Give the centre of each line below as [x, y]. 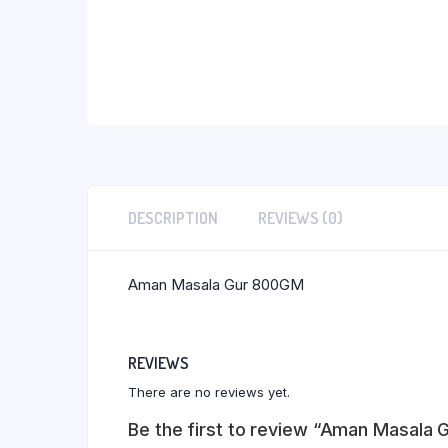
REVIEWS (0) [300, 218]
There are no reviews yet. [209, 392]
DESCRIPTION [173, 218]
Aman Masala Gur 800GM [216, 284]
